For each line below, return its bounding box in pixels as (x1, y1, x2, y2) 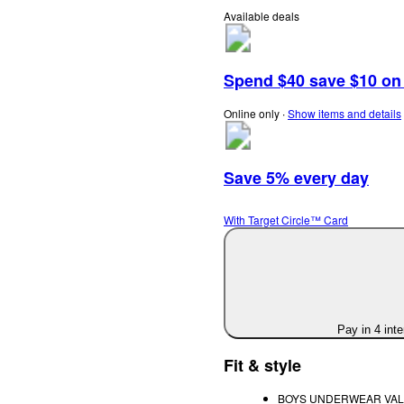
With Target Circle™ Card (224, 211, 348, 227)
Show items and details (288, 106, 401, 122)
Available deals (224, 8, 299, 24)
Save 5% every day (224, 166, 369, 189)
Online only (224, 106, 280, 122)
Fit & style (224, 353, 301, 378)
